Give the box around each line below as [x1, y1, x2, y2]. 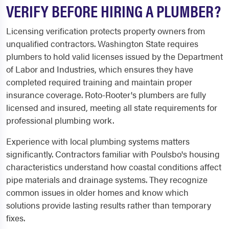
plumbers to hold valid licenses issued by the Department [6, 50, 223, 62]
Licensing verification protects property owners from [6, 25, 205, 37]
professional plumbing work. [6, 114, 114, 126]
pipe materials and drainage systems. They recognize [6, 173, 208, 186]
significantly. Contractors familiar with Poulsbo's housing [6, 148, 220, 160]
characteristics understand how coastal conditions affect [6, 161, 221, 173]
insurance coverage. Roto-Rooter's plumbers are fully [6, 88, 206, 101]
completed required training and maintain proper [6, 76, 192, 88]
